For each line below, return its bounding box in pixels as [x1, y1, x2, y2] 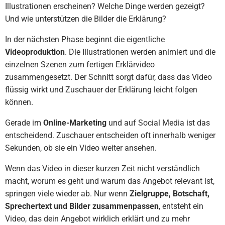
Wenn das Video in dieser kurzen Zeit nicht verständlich [5, 164, 200, 173]
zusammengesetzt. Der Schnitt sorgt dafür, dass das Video [5, 72, 212, 82]
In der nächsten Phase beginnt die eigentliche [5, 35, 165, 44]
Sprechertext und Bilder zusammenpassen [5, 201, 159, 211]
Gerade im [5, 118, 41, 128]
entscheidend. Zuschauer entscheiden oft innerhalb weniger [5, 131, 215, 140]
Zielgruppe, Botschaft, [130, 189, 209, 198]
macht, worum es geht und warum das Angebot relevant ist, [5, 176, 214, 186]
